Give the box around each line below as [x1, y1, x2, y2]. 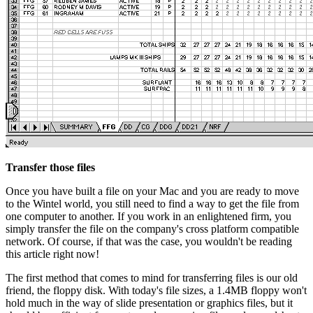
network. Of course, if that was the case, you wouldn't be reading [6, 235, 292, 247]
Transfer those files [6, 161, 95, 173]
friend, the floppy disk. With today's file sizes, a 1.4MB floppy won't [6, 284, 307, 296]
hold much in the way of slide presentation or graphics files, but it [6, 296, 293, 309]
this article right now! [6, 247, 99, 260]
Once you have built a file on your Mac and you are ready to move [6, 184, 299, 197]
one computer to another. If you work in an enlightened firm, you [6, 210, 291, 222]
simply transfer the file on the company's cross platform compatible [6, 222, 299, 235]
